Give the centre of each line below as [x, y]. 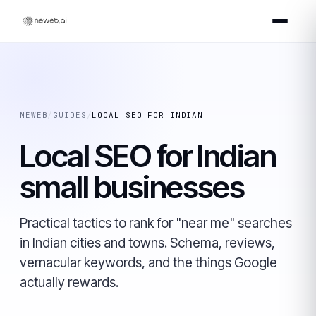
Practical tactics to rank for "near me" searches [156, 223]
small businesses [132, 187]
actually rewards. [69, 282]
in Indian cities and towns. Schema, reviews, [147, 243]
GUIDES [70, 115]
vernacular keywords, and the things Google [148, 263]
